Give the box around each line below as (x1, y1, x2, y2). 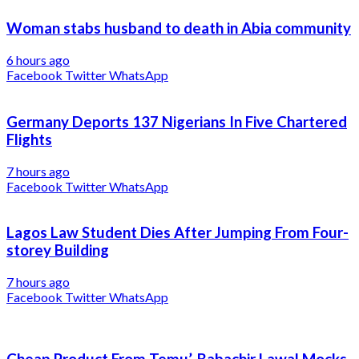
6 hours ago (6, 52, 70, 68)
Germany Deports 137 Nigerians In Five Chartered (6, 112, 347, 131)
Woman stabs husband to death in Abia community (6, 19, 351, 38)
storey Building (6, 241, 109, 260)
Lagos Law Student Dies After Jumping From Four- (6, 224, 349, 242)
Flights (6, 130, 52, 148)
